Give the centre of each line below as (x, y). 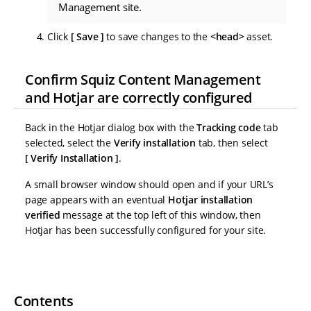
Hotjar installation (211, 199)
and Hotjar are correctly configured (138, 98)
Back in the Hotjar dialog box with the (111, 127)
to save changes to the (157, 36)
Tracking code (229, 127)
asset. (259, 36)
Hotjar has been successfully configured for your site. (146, 230)
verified (43, 215)
